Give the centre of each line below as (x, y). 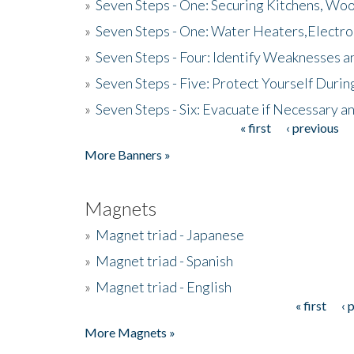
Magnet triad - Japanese (170, 234)
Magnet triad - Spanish (164, 260)
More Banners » (128, 154)
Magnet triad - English (164, 286)
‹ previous (312, 127)
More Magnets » (130, 332)
